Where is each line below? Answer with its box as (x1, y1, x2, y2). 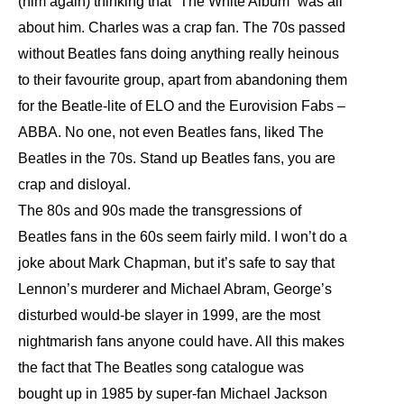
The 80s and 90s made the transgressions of (18, 203, 301, 218)
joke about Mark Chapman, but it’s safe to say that (18, 255, 335, 271)
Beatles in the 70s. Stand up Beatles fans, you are (18, 151, 335, 166)
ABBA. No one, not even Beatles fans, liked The (18, 124, 324, 140)
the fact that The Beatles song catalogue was (18, 360, 304, 375)
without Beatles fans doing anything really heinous (18, 46, 339, 61)
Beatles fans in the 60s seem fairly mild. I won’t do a (18, 229, 347, 244)
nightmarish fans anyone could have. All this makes (18, 334, 344, 349)
